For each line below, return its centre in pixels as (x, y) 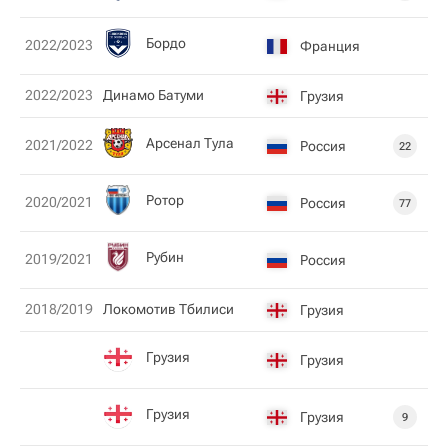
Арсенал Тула (190, 142)
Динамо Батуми (153, 95)
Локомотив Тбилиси (168, 309)
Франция (330, 45)
